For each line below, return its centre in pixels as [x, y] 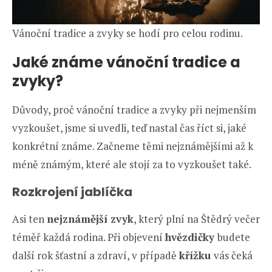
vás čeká [233, 256]
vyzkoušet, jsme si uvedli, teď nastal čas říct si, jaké [129, 128]
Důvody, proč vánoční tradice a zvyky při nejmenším [134, 110]
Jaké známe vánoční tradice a [126, 63]
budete [234, 237]
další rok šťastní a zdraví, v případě [96, 256]
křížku [196, 256]
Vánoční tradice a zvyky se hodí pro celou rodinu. [127, 33]
